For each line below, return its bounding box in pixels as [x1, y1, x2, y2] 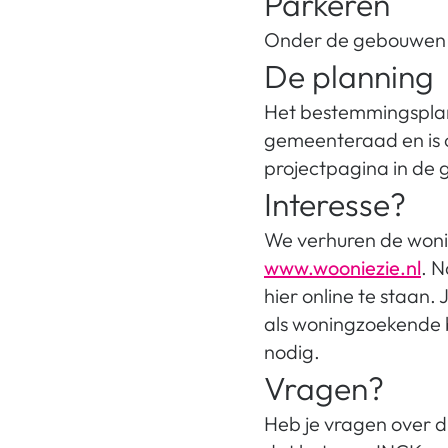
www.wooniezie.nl [264, 254, 421, 280]
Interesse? [264, 183, 406, 224]
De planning [264, 55, 434, 96]
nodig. [264, 338, 320, 364]
